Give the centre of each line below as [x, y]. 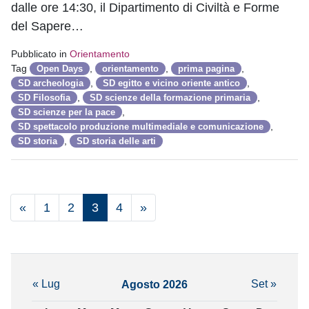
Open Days [60, 68]
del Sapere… [47, 26]
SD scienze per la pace [67, 112]
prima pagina [206, 68]
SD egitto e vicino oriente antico [171, 83]
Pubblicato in [40, 53]
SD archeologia [51, 83]
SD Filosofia [44, 97]
